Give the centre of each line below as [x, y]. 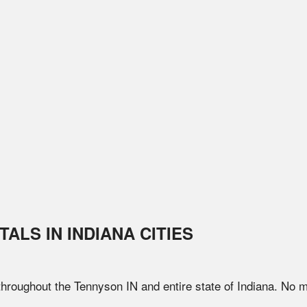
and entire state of [187, 285]
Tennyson [98, 285]
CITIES [164, 233]
